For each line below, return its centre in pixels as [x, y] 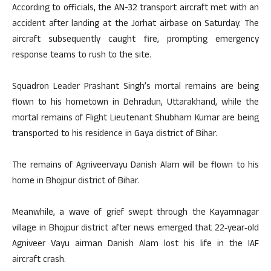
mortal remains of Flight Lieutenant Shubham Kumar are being [135, 119]
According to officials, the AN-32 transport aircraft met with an [135, 9]
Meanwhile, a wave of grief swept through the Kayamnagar [135, 214]
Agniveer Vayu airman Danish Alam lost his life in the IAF [135, 245]
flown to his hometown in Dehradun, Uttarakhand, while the [135, 103]
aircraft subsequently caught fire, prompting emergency [135, 41]
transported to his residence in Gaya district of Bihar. [115, 135]
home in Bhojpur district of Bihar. [76, 182]
